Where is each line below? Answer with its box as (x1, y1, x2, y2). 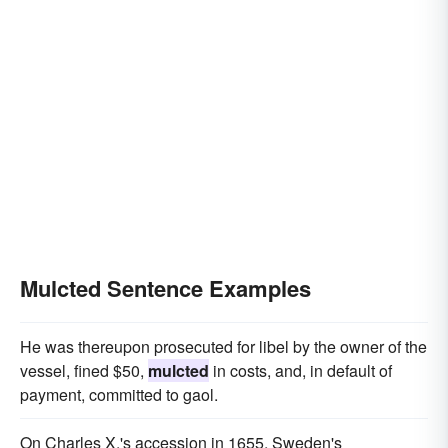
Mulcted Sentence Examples (20, 272, 311, 304)
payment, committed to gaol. (20, 383, 218, 406)
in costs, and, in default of (209, 359, 392, 382)
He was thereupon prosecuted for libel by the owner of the (20, 335, 427, 358)
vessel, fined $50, (20, 359, 148, 382)
